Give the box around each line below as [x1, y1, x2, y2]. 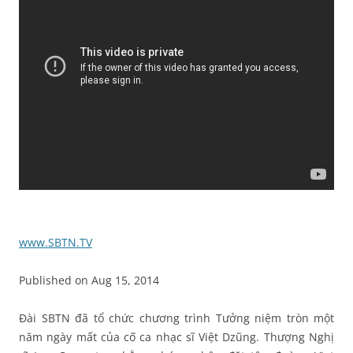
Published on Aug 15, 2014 [19, 273, 159, 288]
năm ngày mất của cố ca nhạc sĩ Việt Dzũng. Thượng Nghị [19, 329, 334, 345]
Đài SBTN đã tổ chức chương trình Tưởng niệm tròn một [19, 310, 334, 326]
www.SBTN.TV [19, 235, 92, 251]
